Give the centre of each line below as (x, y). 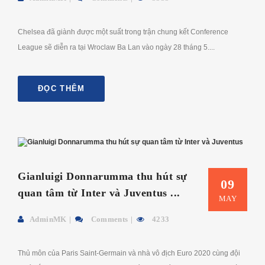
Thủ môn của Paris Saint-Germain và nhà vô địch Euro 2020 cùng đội (129, 253)
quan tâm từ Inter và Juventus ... (99, 193)
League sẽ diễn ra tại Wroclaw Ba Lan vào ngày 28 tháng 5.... (116, 47)
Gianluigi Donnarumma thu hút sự (103, 177)
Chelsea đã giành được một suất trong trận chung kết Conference (123, 32)
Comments (109, 219)
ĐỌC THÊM (62, 88)
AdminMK (48, 219)
